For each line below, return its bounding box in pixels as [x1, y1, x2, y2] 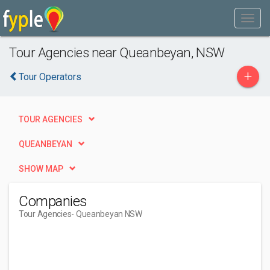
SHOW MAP [19, 164, 63, 174]
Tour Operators [19, 71, 81, 83]
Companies [19, 193, 87, 210]
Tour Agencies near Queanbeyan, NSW [9, 45, 225, 60]
